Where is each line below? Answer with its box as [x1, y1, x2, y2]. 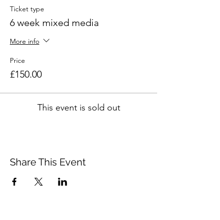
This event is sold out [37, 102, 120, 113]
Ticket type [10, 4, 44, 14]
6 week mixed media [10, 17, 99, 29]
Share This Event [10, 156, 86, 168]
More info [10, 36, 39, 46]
